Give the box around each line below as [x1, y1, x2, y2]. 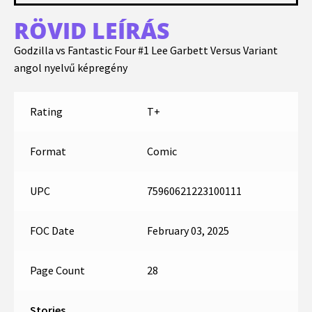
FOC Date [29, 224, 75, 238]
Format [29, 144, 66, 159]
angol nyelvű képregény [14, 60, 127, 75]
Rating [29, 104, 63, 119]
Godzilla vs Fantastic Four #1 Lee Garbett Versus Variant [14, 42, 278, 57]
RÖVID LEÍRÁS [14, 15, 169, 45]
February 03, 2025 [146, 224, 229, 238]
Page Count [29, 263, 85, 278]
